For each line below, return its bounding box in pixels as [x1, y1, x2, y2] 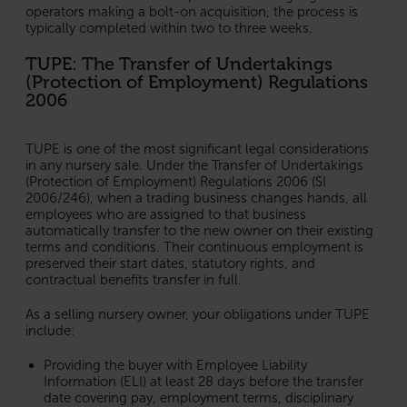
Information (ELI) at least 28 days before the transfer [44, 372, 363, 390]
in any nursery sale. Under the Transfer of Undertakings [25, 156, 363, 174]
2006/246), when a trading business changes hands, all [25, 189, 367, 206]
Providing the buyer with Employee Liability [44, 356, 307, 373]
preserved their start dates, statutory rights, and [25, 254, 315, 272]
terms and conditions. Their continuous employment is [25, 238, 363, 255]
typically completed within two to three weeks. [25, 19, 313, 36]
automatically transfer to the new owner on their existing [25, 222, 373, 239]
